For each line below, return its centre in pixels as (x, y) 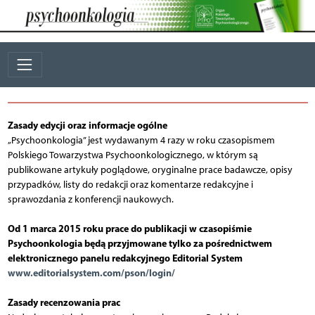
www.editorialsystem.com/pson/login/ (91, 272)
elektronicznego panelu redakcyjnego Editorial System (125, 258)
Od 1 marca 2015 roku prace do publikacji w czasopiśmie (129, 228)
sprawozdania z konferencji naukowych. (90, 199)
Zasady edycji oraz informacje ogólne (87, 125)
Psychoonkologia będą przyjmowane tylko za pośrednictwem (140, 243)
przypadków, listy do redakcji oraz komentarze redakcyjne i (130, 184)
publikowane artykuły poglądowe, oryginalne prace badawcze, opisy (150, 169)
